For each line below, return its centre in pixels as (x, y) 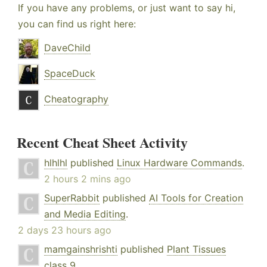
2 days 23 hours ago (65, 230)
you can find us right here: (77, 24)
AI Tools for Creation (196, 198)
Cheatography (76, 99)
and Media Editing (85, 214)
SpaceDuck (70, 74)
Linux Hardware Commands (179, 163)
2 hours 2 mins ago (88, 179)
